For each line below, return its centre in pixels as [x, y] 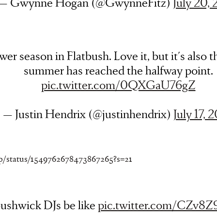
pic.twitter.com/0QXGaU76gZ [118, 85]
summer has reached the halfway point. [118, 70]
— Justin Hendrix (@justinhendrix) [88, 114]
